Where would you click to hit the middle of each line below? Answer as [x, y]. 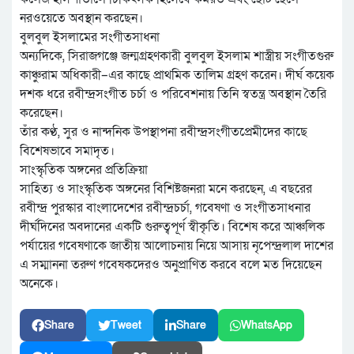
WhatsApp [267, 326]
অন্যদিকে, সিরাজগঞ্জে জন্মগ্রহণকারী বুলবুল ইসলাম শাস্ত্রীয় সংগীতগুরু [177, 56]
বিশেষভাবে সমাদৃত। [67, 151]
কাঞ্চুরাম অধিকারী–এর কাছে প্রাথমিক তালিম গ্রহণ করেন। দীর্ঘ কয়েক [177, 75]
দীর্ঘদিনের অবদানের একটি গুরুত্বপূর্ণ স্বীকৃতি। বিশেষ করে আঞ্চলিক [172, 227]
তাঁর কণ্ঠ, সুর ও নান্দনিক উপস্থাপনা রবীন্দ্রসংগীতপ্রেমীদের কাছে [164, 132]
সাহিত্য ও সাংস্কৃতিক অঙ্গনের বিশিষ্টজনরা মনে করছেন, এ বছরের [166, 189]
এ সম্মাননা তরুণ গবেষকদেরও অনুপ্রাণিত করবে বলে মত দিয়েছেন [171, 265]
